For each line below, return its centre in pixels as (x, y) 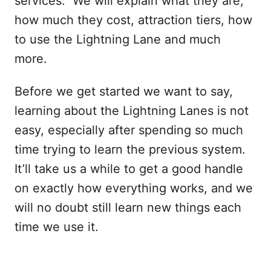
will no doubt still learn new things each (128, 207)
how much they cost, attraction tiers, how (133, 20)
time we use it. (57, 227)
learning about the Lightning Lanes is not (132, 111)
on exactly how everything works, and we (134, 188)
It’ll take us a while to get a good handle (129, 169)
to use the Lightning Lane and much (118, 39)
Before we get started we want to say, (124, 91)
